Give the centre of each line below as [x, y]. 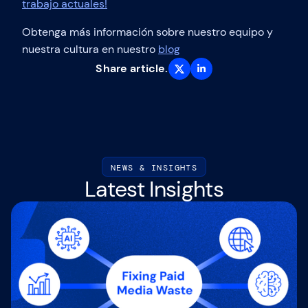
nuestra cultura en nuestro [90, 49]
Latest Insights [154, 189]
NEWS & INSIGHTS [154, 167]
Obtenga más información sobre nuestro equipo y [147, 32]
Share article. [132, 69]
